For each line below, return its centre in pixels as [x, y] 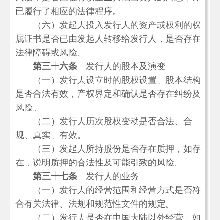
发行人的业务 [108, 176]
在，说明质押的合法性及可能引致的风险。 [99, 163]
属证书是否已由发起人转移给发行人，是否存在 [108, 39]
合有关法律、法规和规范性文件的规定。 [95, 204]
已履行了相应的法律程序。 [68, 11]
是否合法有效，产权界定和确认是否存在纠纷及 [108, 94]
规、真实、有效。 [51, 135]
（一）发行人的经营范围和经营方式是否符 [108, 190]
